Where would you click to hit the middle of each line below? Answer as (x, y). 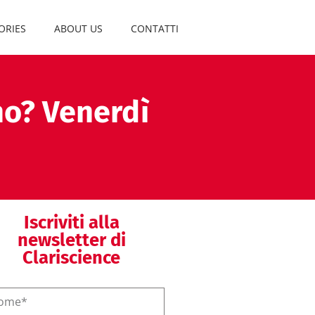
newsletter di (71, 240)
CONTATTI (155, 28)
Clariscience (71, 258)
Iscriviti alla (71, 223)
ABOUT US (78, 28)
